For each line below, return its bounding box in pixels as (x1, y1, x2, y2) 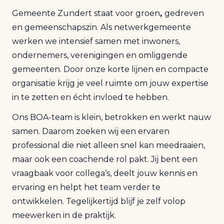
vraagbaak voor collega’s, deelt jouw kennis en (12, 168, 197, 178)
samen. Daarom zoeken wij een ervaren (12, 126, 169, 136)
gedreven (164, 8, 204, 18)
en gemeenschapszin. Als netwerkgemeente (12, 22, 191, 32)
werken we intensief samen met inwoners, (12, 36, 180, 46)
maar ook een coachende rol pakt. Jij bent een (12, 154, 197, 164)
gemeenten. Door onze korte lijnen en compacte (12, 64, 208, 74)
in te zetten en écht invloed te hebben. (12, 92, 169, 102)
